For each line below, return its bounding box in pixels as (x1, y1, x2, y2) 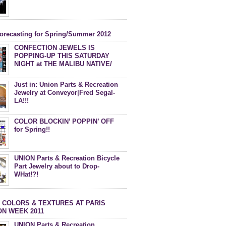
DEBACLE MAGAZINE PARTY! (14, 68, 108, 76)
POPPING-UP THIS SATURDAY (14, 52, 109, 60)
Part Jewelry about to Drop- (14, 162, 99, 170)
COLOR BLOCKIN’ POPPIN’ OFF (14, 118, 114, 125)
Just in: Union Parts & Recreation (14, 81, 118, 88)
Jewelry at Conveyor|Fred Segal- (14, 89, 115, 96)
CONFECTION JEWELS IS (14, 44, 95, 51)
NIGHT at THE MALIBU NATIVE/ (14, 60, 112, 68)
